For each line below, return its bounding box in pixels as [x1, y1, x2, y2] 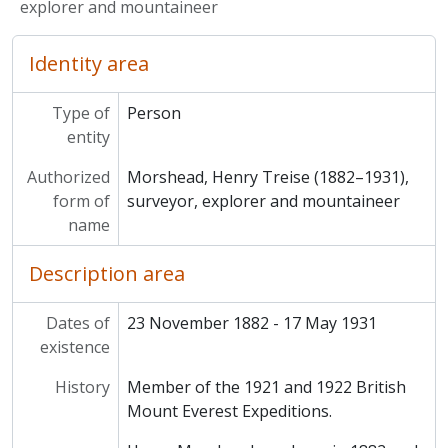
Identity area [29, 50, 149, 77]
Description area [29, 260, 185, 287]
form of [52, 190, 110, 212]
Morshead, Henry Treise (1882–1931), [126, 166, 409, 188]
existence [39, 336, 110, 358]
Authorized [26, 166, 110, 188]
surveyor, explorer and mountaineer [126, 190, 400, 212]
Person [126, 102, 181, 124]
